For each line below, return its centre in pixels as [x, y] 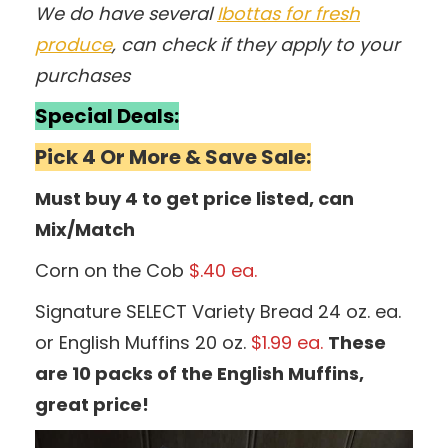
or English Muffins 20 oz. [143, 342]
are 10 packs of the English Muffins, [199, 373]
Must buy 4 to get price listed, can [194, 198]
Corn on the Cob [112, 270]
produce [73, 44]
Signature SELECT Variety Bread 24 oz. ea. [218, 311]
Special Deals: [107, 115]
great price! [92, 404]
